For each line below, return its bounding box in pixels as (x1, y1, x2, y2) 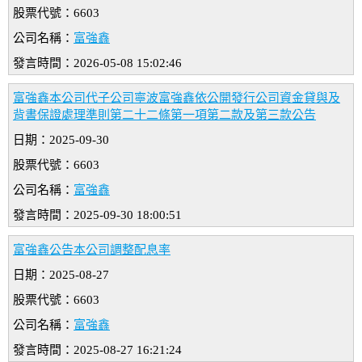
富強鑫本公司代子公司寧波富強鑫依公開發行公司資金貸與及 (13, 91, 340, 105)
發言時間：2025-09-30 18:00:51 (13, 208, 182, 222)
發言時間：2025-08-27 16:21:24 (13, 343, 182, 357)
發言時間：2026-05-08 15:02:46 (13, 57, 182, 70)
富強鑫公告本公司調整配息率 (13, 243, 170, 257)
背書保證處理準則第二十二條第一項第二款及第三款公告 (13, 108, 316, 122)
